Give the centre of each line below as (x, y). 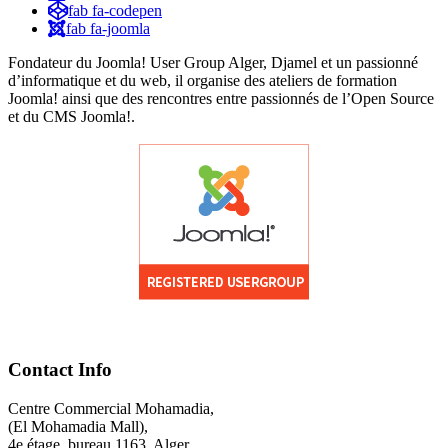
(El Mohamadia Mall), (78, 426)
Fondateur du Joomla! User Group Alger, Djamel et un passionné (213, 63)
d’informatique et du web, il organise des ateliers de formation (202, 81)
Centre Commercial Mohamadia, (111, 408)
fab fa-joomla (108, 29)
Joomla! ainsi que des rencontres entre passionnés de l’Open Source (221, 99)
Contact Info (60, 369)
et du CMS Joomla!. (71, 117)
